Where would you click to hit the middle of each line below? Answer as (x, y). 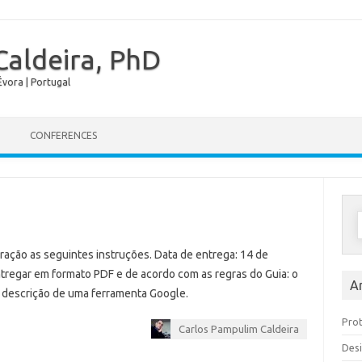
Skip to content (219, 123)
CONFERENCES (63, 135)
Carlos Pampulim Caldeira (238, 329)
